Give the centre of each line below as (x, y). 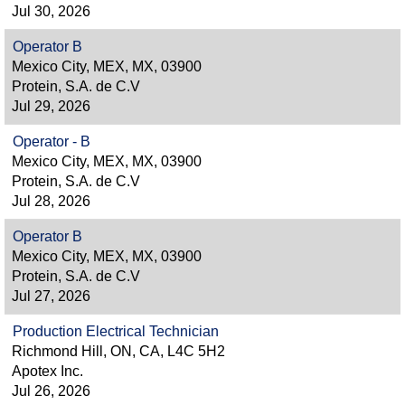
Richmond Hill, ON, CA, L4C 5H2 (118, 351)
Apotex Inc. (47, 371)
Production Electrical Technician (116, 331)
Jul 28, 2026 (51, 201)
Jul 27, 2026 (51, 296)
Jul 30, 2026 (51, 11)
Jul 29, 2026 (51, 106)
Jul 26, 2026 (51, 391)
